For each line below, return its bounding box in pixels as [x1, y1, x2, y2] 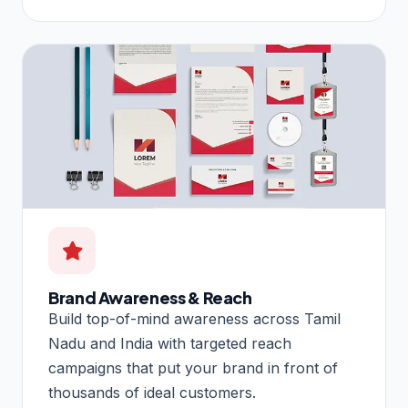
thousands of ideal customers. [48, 383, 256, 403]
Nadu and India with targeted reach [48, 334, 291, 353]
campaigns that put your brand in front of [48, 359, 338, 378]
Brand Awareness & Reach [48, 287, 252, 309]
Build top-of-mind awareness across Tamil [48, 310, 341, 329]
